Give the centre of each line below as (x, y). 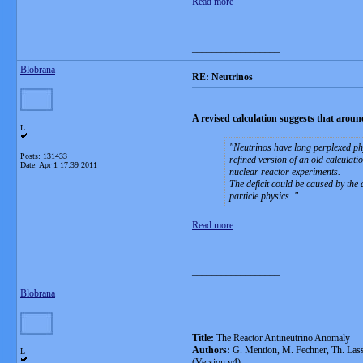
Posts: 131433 (44, 156)
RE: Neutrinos (222, 77)
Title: (204, 338)
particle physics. (262, 196)
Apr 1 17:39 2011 (68, 165)
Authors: (211, 350)
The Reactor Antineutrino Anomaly (283, 338)
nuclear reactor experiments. (285, 172)
